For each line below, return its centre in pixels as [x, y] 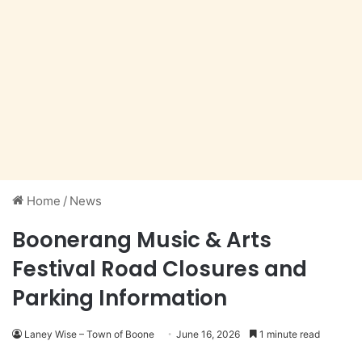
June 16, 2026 [208, 335]
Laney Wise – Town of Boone [89, 335]
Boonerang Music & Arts [142, 240]
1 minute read [288, 335]
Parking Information [120, 299]
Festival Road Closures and [160, 269]
